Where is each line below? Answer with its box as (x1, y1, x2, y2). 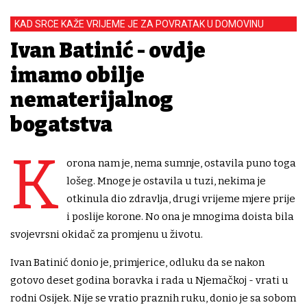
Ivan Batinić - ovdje (10, 38, 206, 64)
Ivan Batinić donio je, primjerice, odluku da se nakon (10, 256, 265, 269)
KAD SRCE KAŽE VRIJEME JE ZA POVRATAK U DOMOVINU (14, 19, 264, 30)
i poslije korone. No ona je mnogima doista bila (66, 210, 294, 223)
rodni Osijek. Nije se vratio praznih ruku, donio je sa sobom (10, 292, 296, 305)
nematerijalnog (10, 88, 173, 113)
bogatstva (10, 112, 112, 138)
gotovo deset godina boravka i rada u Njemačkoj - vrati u (10, 274, 288, 287)
